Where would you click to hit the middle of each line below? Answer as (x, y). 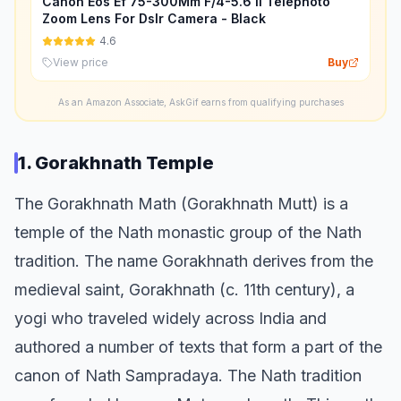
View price (81, 62)
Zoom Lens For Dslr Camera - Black (154, 18)
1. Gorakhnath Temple (116, 163)
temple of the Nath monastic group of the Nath (188, 232)
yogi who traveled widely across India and (171, 318)
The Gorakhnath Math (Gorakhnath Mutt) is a (181, 204)
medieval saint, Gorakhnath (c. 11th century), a (184, 290)
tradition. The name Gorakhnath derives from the (194, 261)
